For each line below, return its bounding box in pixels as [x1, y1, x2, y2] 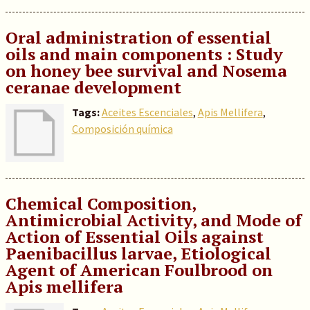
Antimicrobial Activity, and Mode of [5, 209, 302, 231]
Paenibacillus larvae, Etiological [5, 242, 271, 264]
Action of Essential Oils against [5, 226, 264, 248]
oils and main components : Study [5, 43, 283, 65]
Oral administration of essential [5, 26, 271, 48]
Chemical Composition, [5, 192, 196, 215]
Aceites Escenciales [101, 105, 193, 119]
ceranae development [5, 76, 181, 98]
